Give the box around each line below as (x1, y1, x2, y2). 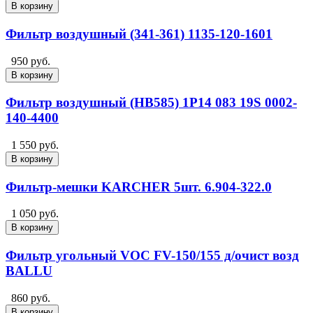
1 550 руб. (11, 139, 59, 152)
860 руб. (11, 291, 50, 304)
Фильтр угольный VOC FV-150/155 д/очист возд (6, 248, 299, 263)
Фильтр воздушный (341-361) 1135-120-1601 (6, 26, 272, 41)
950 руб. (11, 54, 50, 67)
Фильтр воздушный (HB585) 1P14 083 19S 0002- (6, 95, 297, 110)
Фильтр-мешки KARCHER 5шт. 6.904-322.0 (6, 179, 272, 194)
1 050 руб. (11, 208, 59, 220)
